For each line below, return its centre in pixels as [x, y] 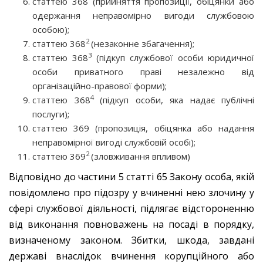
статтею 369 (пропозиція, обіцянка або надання [143, 128]
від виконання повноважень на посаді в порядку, [131, 224]
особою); [51, 29]
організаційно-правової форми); [100, 85]
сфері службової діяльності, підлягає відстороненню [131, 208]
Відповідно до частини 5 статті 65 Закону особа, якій [131, 176]
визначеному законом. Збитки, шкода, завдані [131, 240]
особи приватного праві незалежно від [143, 71]
